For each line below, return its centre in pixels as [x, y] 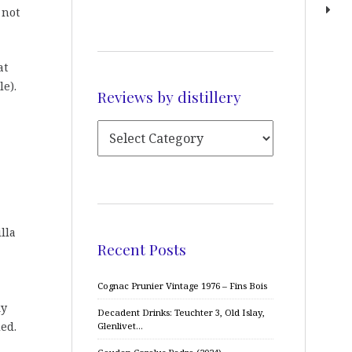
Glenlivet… [120, 326]
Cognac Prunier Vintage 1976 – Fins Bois [182, 286]
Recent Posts [142, 249]
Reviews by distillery [169, 96]
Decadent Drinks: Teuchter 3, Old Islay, [181, 312]
